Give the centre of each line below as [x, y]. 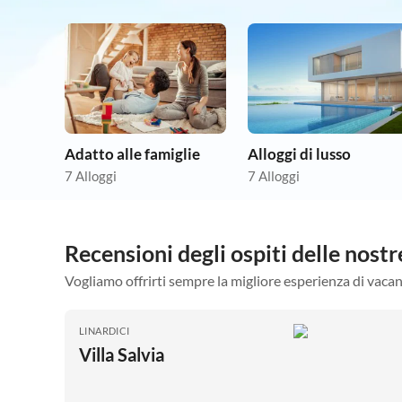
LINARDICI [105, 331]
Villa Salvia [122, 355]
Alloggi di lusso [299, 154]
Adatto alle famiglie [132, 154]
